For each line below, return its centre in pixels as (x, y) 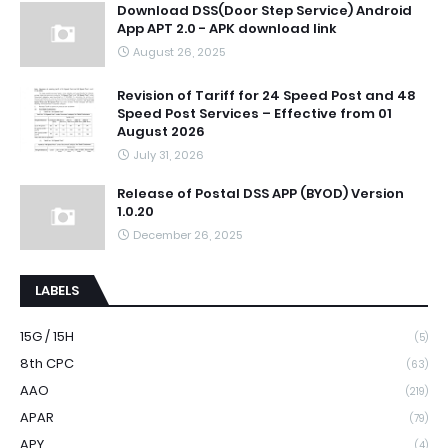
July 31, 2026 (168, 154)
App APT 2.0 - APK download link (227, 28)
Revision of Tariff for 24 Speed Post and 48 (266, 95)
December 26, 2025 (187, 234)
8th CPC (47, 363)
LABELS (57, 290)
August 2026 (161, 131)
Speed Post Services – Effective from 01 (254, 113)
